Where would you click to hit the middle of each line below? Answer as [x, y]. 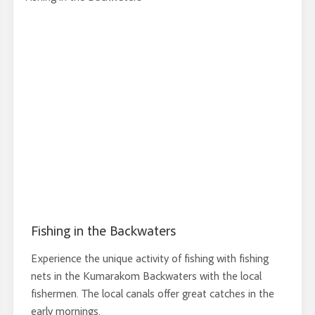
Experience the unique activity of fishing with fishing [149, 258]
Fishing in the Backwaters [103, 230]
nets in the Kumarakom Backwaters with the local [146, 276]
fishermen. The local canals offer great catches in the [152, 293]
